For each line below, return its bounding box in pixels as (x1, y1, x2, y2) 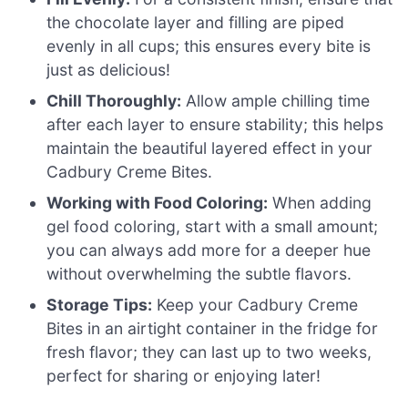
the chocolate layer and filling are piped (46, 12, 345, 32)
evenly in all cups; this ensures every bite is (46, 36, 372, 56)
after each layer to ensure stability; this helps (46, 114, 384, 134)
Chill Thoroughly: (46, 90, 182, 110)
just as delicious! (46, 59, 171, 79)
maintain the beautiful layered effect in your (46, 138, 373, 158)
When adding (268, 192, 372, 212)
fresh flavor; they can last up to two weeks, (46, 342, 372, 362)
